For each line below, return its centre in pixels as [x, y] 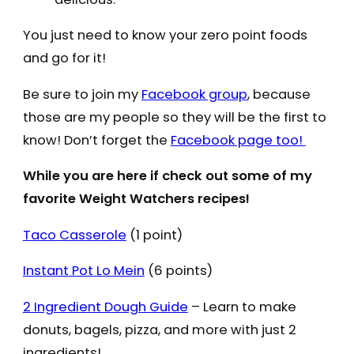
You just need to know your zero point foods [165, 36]
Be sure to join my [82, 94]
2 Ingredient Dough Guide [105, 307]
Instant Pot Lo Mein [83, 271]
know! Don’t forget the [96, 140]
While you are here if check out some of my [167, 176]
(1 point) [156, 235]
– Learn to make [242, 307]
